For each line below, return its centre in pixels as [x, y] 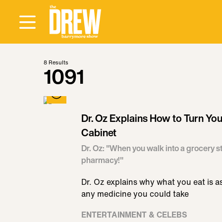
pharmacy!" [102, 160]
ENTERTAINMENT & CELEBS [134, 215]
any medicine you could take [135, 194]
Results [58, 62]
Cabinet [99, 133]
